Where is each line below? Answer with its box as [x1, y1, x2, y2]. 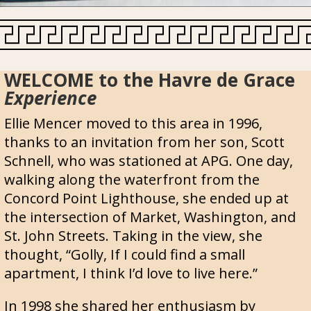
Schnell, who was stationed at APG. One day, [4, 151, 293, 171]
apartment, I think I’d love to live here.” [4, 264, 258, 283]
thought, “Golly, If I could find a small [4, 245, 245, 264]
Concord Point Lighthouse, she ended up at [4, 189, 289, 208]
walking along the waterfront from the [4, 170, 260, 190]
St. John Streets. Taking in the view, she [4, 226, 262, 246]
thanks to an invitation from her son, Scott [4, 133, 285, 152]
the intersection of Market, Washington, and [4, 208, 296, 227]
